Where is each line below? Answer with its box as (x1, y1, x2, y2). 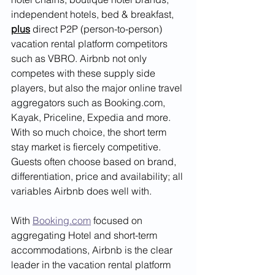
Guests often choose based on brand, (11, 155, 179, 168)
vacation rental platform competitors (11, 37, 170, 50)
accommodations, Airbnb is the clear (11, 243, 175, 256)
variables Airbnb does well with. (11, 184, 154, 197)
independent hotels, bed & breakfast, (11, 7, 176, 20)
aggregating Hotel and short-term (11, 228, 160, 241)
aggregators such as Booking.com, (11, 96, 168, 109)
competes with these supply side (11, 66, 158, 79)
